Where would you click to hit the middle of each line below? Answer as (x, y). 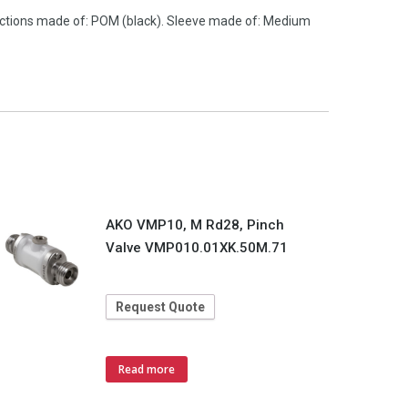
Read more (147, 369)
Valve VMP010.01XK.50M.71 (197, 248)
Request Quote (161, 307)
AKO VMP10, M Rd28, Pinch (195, 225)
